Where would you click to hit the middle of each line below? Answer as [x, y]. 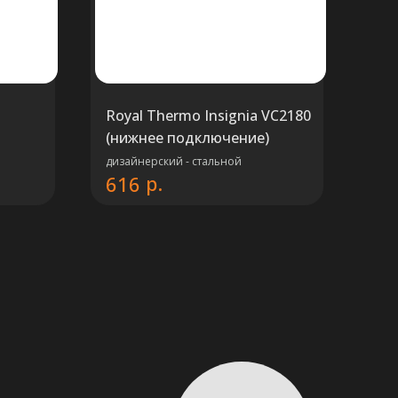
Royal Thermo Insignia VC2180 [208, 115]
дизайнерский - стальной [174, 161]
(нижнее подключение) [187, 138]
